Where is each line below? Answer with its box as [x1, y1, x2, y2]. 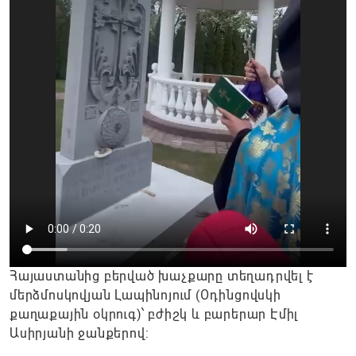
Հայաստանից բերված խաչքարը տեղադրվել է [10, 269, 314, 284]
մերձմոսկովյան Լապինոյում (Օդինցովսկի [10, 288, 281, 303]
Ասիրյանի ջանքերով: [10, 326, 149, 341]
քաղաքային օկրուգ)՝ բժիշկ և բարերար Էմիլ [10, 307, 299, 322]
